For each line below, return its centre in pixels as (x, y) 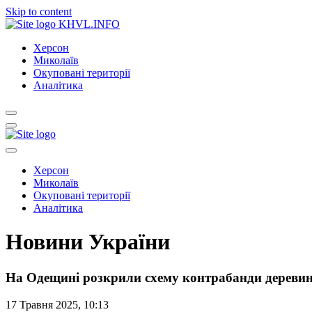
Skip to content (39, 11)
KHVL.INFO (89, 24)
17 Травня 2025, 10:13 (57, 304)
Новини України (88, 242)
